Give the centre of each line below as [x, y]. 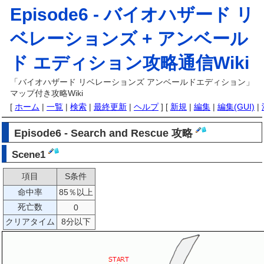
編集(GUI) [236, 107]
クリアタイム [30, 222]
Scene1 [30, 154]
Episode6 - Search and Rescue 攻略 [105, 133]
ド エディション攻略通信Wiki [130, 63]
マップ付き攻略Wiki [47, 93]
